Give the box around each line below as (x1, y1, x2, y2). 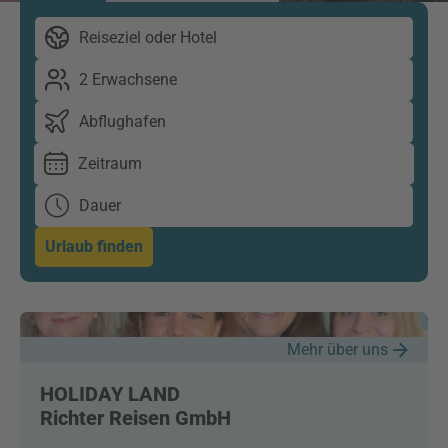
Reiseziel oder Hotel (79, 28, 217, 47)
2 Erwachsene (79, 70, 177, 89)
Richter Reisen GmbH (40, 406, 231, 430)
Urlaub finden (45, 237, 143, 256)
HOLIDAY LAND (40, 382, 180, 406)
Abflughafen (79, 112, 166, 131)
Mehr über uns (287, 339, 388, 359)
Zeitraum (78, 154, 142, 173)
